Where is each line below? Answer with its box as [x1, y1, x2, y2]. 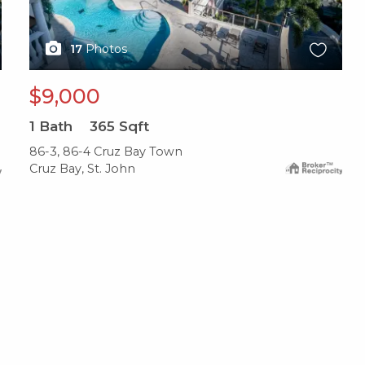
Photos [86, 42, 128, 57]
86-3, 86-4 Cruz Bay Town [29, 144, 183, 160]
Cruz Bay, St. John [29, 161, 136, 177]
